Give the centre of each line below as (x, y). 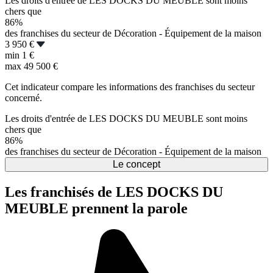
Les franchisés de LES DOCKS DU (114, 192)
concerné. (23, 97)
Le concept (136, 164)
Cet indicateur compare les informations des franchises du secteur (130, 87)
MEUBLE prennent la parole (96, 208)
